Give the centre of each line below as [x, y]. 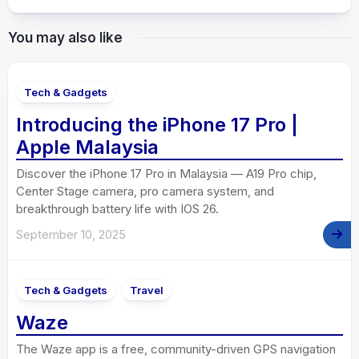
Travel [147, 290]
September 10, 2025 [71, 235]
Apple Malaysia [87, 147]
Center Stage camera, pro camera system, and [145, 192]
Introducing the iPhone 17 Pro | [157, 125]
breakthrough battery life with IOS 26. [117, 209]
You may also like [65, 38]
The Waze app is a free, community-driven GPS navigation [176, 349]
